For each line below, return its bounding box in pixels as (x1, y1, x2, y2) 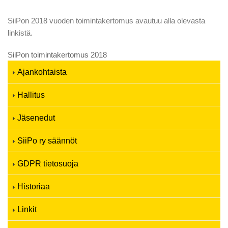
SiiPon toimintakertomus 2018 (8, 50, 107, 59)
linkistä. (8, 28, 33, 37)
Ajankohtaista (17, 67, 67, 76)
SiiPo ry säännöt (17, 136, 77, 145)
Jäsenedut (17, 113, 55, 122)
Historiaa (17, 182, 50, 191)
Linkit (17, 205, 37, 214)
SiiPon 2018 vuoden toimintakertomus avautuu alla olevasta (8, 16, 205, 25)
